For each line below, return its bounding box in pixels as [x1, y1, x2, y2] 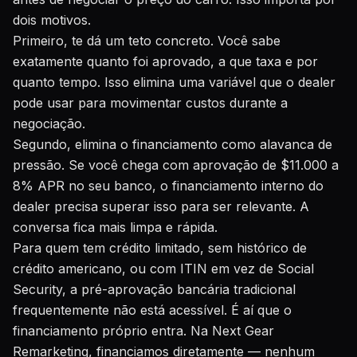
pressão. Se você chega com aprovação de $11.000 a [13, 157, 339, 173]
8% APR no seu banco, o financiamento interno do [13, 178, 324, 194]
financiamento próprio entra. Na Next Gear [13, 323, 274, 339]
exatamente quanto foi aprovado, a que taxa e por [13, 53, 318, 69]
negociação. [13, 116, 85, 131]
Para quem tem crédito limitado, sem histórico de [13, 240, 307, 256]
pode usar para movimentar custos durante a [13, 95, 288, 111]
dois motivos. [13, 12, 91, 28]
